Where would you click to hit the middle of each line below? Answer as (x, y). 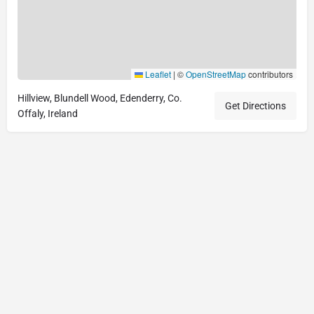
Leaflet (157, 74)
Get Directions (255, 105)
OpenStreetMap (216, 74)
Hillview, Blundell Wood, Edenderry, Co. (100, 98)
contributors (269, 74)
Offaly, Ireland (48, 113)
